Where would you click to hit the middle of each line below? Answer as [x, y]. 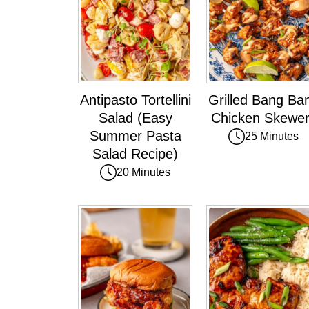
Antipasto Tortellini [135, 100]
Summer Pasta [135, 136]
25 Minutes [272, 137]
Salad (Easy [135, 118]
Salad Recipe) [135, 154]
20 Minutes [143, 172]
